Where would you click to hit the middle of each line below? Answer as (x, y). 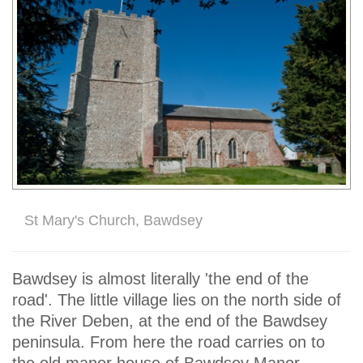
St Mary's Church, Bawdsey (113, 220)
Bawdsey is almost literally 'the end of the (160, 278)
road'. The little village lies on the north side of (177, 299)
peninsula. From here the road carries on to (169, 342)
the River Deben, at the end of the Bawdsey (170, 320)
